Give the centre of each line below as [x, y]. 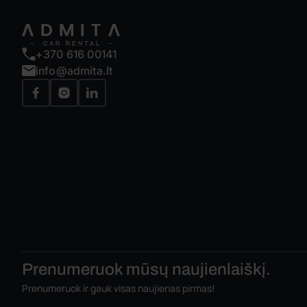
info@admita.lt [74, 71]
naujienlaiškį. [221, 270]
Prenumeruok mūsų [97, 270]
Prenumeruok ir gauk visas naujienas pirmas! [119, 288]
